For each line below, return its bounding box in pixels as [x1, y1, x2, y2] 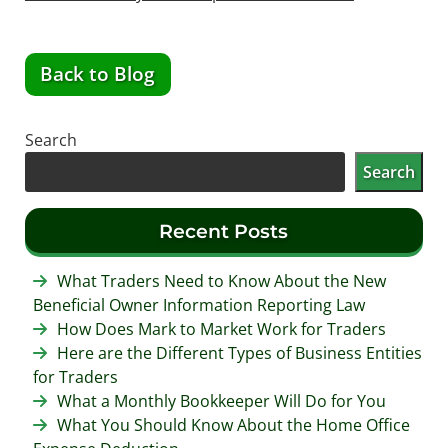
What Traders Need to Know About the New [56, 270, 386, 293]
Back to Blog [40, 60, 156, 88]
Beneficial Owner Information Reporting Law [32, 294, 365, 317]
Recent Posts [159, 218, 289, 243]
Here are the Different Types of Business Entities [56, 342, 422, 365]
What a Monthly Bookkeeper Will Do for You [56, 390, 386, 413]
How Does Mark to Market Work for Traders [56, 318, 386, 341]
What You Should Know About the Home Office [56, 414, 410, 437]
